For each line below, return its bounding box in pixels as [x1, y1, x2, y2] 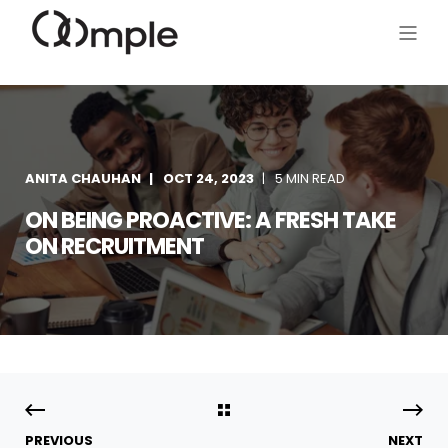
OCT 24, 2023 [163, 169, 254, 188]
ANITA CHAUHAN [25, 169, 141, 188]
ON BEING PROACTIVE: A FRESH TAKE [25, 204, 396, 236]
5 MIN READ [275, 169, 345, 188]
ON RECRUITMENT [25, 230, 204, 262]
